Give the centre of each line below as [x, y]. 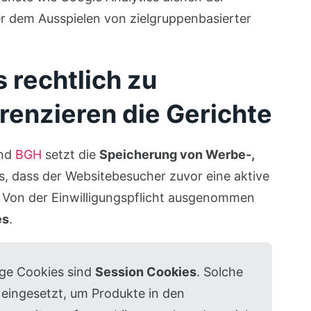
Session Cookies [145, 272]
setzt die [70, 154]
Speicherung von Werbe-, [176, 154]
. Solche [219, 272]
